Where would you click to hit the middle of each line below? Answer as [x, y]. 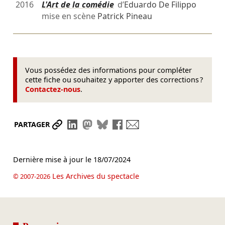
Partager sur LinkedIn [123, 124]
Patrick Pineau [125, 16]
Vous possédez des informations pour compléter [109, 70]
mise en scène [69, 16]
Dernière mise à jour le [53, 159]
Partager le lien [95, 124]
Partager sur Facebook [170, 124]
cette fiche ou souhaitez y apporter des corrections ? [114, 80]
